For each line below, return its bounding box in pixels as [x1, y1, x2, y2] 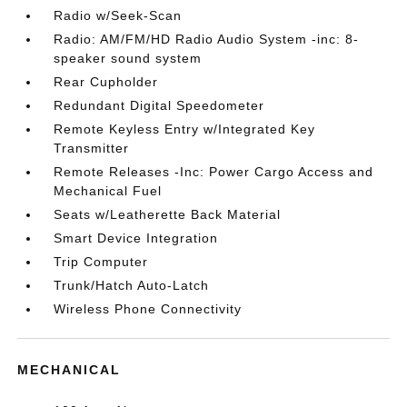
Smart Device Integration [54, 231, 219, 245]
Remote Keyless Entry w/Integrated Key [54, 122, 316, 136]
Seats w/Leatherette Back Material [54, 207, 282, 222]
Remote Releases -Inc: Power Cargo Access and [54, 164, 374, 179]
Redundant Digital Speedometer [54, 98, 265, 113]
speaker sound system [54, 51, 203, 65]
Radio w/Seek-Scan [54, 8, 183, 23]
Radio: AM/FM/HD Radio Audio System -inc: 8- [54, 32, 360, 46]
